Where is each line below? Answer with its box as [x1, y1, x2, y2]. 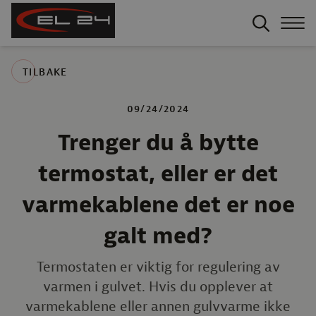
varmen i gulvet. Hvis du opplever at [43, 278, 273, 296]
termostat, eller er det [38, 159, 278, 188]
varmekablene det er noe [21, 190, 295, 219]
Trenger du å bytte [57, 128, 259, 157]
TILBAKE [23, 66, 68, 78]
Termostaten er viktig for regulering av [36, 258, 280, 276]
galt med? [104, 221, 212, 250]
